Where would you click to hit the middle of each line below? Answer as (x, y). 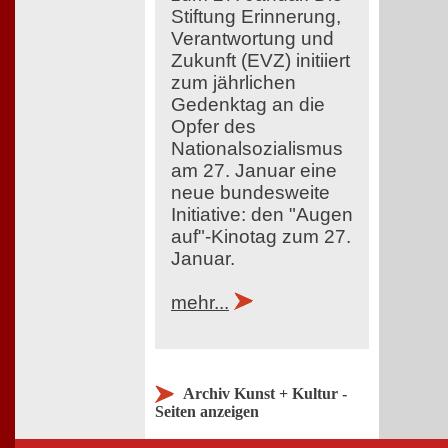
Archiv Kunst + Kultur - (265, 394)
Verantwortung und (252, 38)
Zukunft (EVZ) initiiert (260, 60)
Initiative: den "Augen (262, 214)
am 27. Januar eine (254, 170)
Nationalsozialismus (257, 148)
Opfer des (213, 126)
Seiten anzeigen (207, 412)
